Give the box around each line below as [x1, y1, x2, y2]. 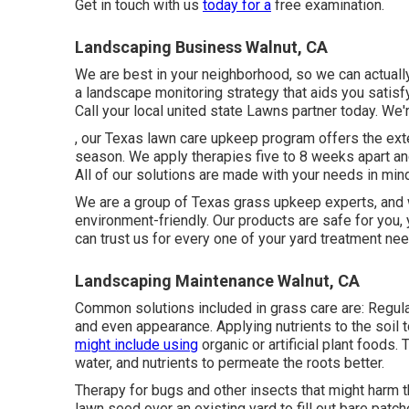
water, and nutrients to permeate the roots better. [75, 353, 384, 372]
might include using [75, 335, 198, 353]
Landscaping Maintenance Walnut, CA [75, 270, 360, 290]
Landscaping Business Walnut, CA [75, 37, 328, 57]
